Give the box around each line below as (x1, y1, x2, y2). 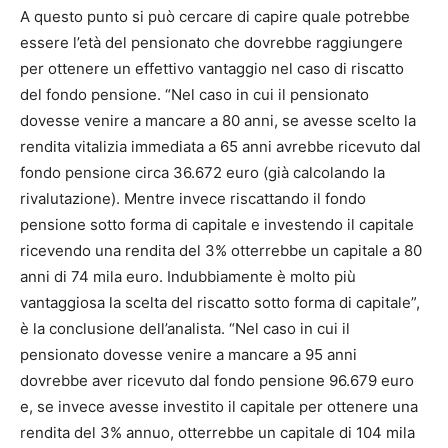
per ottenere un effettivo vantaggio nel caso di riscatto (20, 59, 404, 79)
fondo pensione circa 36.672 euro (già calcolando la (20, 163, 385, 183)
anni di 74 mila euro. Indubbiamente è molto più (20, 267, 356, 287)
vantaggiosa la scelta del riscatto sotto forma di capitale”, (20, 293, 420, 313)
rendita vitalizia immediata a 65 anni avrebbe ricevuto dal (20, 137, 421, 157)
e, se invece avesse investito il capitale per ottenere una (20, 397, 418, 417)
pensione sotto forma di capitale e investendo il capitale (20, 215, 414, 235)
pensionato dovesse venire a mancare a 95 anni (20, 345, 357, 365)
